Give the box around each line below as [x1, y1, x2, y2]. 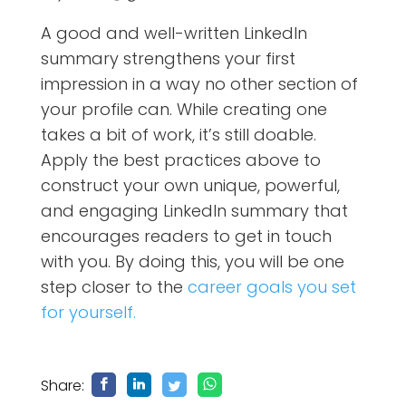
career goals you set [187, 275, 356, 298]
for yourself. [40, 300, 136, 324]
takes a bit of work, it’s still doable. [40, 122, 316, 146]
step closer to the [40, 275, 188, 298]
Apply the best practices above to [40, 148, 321, 171]
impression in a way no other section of [40, 72, 358, 95]
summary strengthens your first [40, 46, 295, 70]
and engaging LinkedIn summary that [40, 198, 348, 222]
